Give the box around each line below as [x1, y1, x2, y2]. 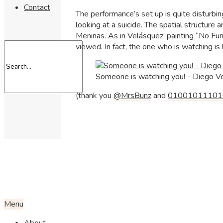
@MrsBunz [113, 90, 151, 101]
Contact [24, 2, 50, 13]
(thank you [76, 90, 113, 101]
